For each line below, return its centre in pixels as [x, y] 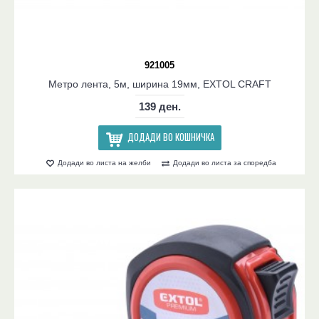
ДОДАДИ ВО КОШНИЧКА [171, 137]
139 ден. [159, 106]
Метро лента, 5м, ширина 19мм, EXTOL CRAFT [159, 84]
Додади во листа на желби [104, 162]
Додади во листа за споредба [225, 162]
